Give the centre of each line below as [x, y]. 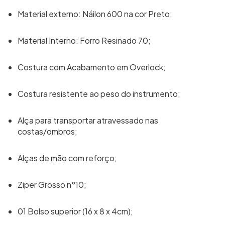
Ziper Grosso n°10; [52, 185]
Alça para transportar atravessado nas [88, 120]
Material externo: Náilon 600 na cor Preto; [95, 14]
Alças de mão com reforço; [67, 158]
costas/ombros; [47, 131]
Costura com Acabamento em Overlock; [92, 67]
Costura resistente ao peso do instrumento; [99, 94]
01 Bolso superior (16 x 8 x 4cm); [75, 211]
